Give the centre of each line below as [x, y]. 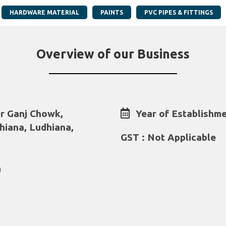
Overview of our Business [113, 54]
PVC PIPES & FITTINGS [179, 13]
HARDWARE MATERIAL [44, 13]
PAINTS [112, 13]
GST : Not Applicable [168, 137]
